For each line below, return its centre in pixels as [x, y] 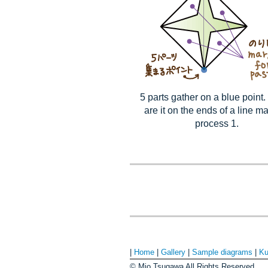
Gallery [173, 252]
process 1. [217, 124]
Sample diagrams [222, 252]
